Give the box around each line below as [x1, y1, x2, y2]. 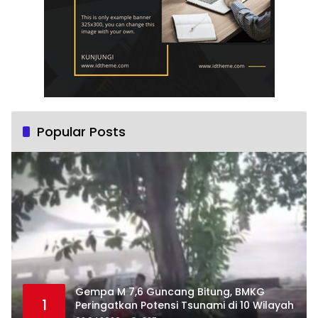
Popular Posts [37, 123, 126, 141]
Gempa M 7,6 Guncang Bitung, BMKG [75, 284, 265, 299]
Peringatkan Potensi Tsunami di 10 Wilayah [75, 297, 294, 312]
